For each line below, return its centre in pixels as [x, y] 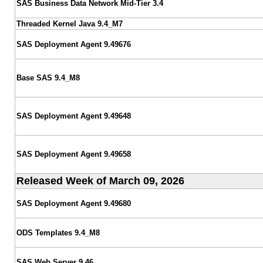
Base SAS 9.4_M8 [48, 77]
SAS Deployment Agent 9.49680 [73, 203]
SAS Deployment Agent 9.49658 [73, 154]
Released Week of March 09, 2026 [100, 181]
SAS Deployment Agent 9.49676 [73, 44]
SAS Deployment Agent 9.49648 [73, 116]
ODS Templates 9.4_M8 [58, 232]
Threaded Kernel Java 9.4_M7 [69, 23]
